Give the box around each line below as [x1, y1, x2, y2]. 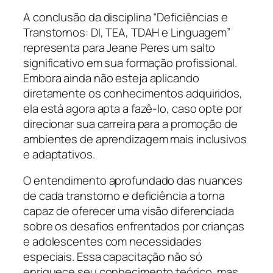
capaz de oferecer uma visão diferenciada [23, 203, 234, 219]
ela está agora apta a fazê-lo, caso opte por [23, 100, 243, 116]
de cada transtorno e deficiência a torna [23, 188, 225, 204]
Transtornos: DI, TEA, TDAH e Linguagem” [23, 24, 231, 40]
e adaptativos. [23, 146, 95, 162]
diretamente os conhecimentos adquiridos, [23, 85, 243, 101]
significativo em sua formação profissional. [23, 54, 237, 71]
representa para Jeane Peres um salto [23, 39, 216, 55]
